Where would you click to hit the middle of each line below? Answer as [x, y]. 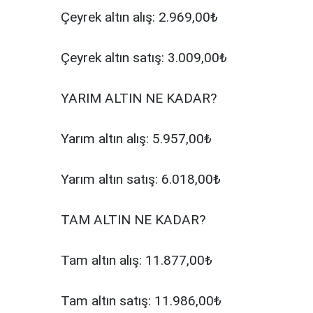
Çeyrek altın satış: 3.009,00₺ [144, 58]
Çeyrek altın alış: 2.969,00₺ [139, 17]
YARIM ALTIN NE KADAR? [139, 99]
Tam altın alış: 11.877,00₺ [137, 261]
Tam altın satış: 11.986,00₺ [141, 301]
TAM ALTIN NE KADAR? [133, 220]
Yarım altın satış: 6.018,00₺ [141, 180]
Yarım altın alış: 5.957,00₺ [136, 139]
